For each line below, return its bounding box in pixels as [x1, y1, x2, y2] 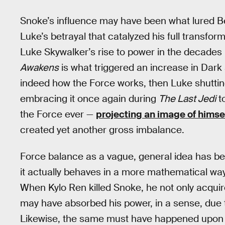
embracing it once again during [20, 92, 159, 105]
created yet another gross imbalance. [20, 124, 184, 137]
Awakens [20, 61, 59, 74]
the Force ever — [20, 108, 96, 121]
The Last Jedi [159, 92, 216, 105]
